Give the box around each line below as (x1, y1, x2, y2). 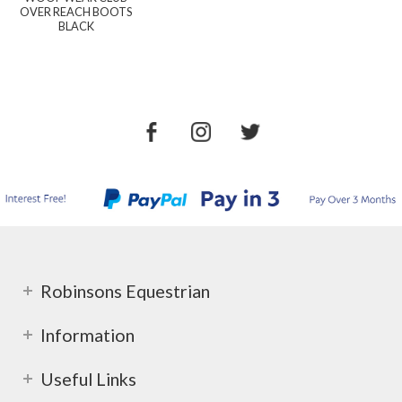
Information (40, 324, 135, 346)
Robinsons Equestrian (40, 280, 210, 302)
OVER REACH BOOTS (20, 4, 133, 20)
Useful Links (40, 368, 136, 390)
